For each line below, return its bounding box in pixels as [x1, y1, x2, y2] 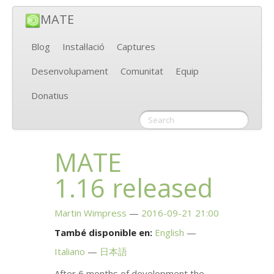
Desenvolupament [31, 65, 108, 78]
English [155, 226, 185, 239]
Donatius [31, 89, 68, 102]
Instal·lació [62, 40, 105, 53]
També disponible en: [54, 226, 153, 239]
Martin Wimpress [54, 207, 127, 220]
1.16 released [54, 170, 213, 205]
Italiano [54, 245, 86, 258]
